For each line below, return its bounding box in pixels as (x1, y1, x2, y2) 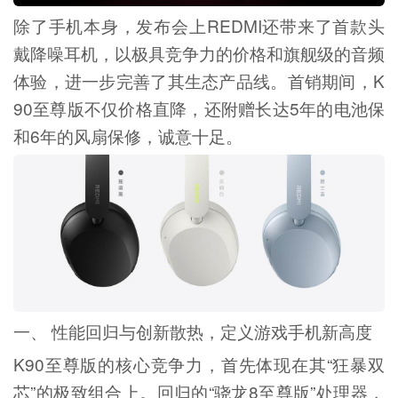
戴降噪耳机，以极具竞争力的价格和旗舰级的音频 (12, 40, 386, 65)
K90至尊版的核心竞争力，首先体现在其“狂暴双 (12, 352, 386, 377)
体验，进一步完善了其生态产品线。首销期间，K (12, 68, 386, 92)
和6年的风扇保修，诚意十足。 (12, 123, 243, 147)
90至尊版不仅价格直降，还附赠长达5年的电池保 (12, 95, 386, 120)
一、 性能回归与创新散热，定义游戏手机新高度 (12, 319, 372, 344)
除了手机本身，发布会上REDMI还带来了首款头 (12, 12, 386, 37)
